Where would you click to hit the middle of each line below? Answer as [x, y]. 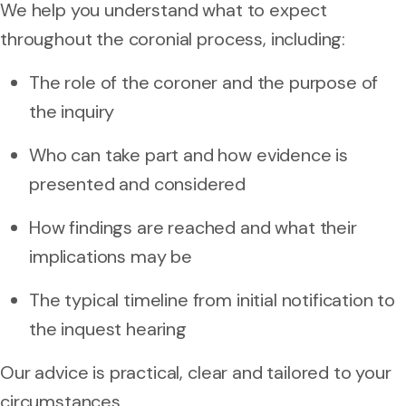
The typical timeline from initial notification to [213, 300]
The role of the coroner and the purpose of [204, 82]
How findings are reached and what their [193, 227]
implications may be [111, 256]
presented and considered [138, 184]
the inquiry [72, 111]
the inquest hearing [108, 329]
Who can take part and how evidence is [189, 155]
